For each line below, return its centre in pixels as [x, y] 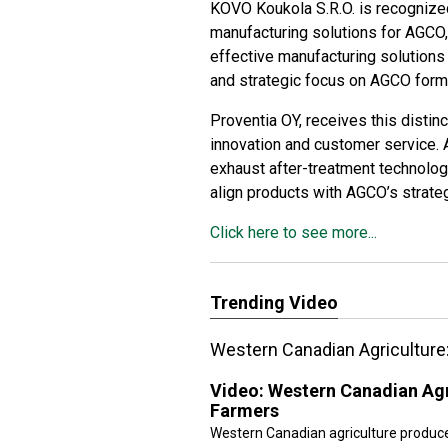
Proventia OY [254, 120]
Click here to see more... [293, 232]
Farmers [244, 410]
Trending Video [274, 302]
